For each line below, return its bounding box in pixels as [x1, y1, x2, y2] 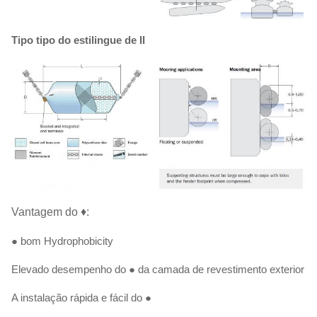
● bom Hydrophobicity [11, 235, 113, 248]
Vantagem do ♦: [11, 206, 89, 219]
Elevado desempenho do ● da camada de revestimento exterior [11, 263, 304, 276]
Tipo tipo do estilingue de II [11, 34, 145, 47]
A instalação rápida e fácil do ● [11, 292, 151, 304]
